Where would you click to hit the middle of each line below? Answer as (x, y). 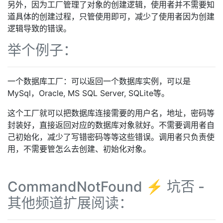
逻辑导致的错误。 (39, 28)
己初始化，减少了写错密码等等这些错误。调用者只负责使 (111, 137)
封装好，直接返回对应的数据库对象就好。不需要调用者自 (111, 125)
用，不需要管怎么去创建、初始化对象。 (79, 149)
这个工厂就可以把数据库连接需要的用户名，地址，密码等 (111, 113)
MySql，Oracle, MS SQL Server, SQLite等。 (88, 93)
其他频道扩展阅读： (70, 203)
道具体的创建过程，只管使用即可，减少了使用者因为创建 (111, 16)
